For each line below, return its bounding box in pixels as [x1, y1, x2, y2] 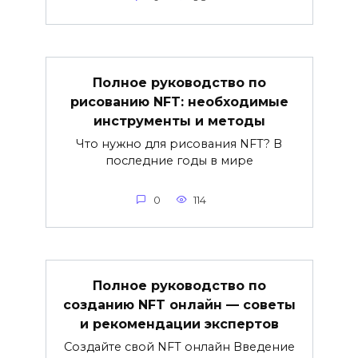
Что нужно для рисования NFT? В [76, 137, 282, 152]
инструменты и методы [93, 113, 265, 129]
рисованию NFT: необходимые [70, 93, 288, 109]
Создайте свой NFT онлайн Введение [63, 340, 295, 355]
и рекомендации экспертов [79, 316, 279, 332]
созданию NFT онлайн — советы [62, 296, 296, 312]
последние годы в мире [105, 153, 253, 169]
